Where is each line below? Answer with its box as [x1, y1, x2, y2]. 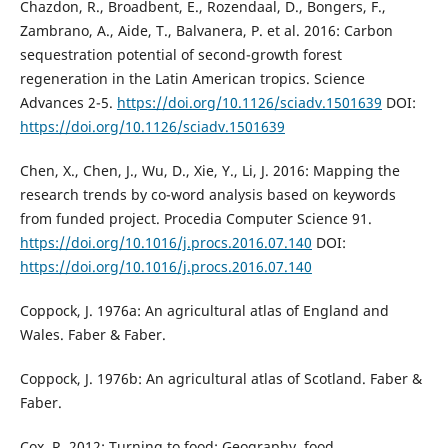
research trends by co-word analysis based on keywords [19, 184, 396, 204]
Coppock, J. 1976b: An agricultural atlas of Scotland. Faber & [19, 368, 422, 388]
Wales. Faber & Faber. [19, 324, 166, 344]
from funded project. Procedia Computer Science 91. [19, 208, 372, 228]
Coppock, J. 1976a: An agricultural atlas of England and [19, 300, 389, 320]
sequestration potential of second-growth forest [19, 44, 342, 64]
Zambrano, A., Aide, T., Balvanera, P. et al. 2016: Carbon [19, 20, 393, 40]
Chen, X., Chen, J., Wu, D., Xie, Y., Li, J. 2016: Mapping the [19, 160, 400, 180]
